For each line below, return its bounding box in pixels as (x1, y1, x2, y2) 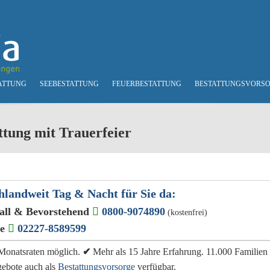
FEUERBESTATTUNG (112, 80, 181, 88)
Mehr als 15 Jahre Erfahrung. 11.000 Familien (90, 246, 268, 257)
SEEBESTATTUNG (40, 80, 99, 88)
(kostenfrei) (168, 208, 208, 217)
